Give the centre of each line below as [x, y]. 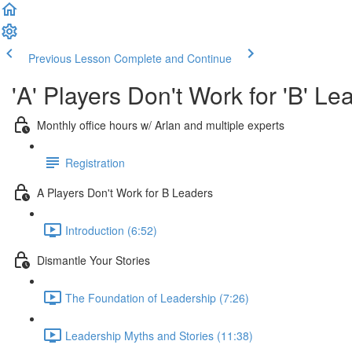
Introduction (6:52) [111, 230]
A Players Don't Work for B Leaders [125, 192]
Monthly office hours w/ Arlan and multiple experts [161, 125]
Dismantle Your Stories [93, 260]
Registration [95, 162]
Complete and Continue [173, 58]
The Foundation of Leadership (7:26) [157, 297]
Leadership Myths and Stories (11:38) [159, 335]
